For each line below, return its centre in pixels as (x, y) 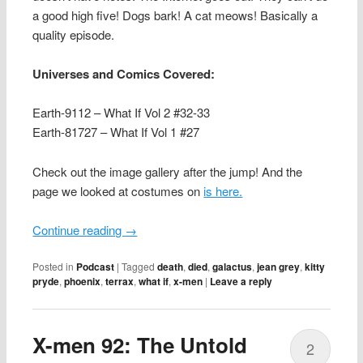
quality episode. (74, 34)
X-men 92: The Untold (140, 345)
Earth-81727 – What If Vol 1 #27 (116, 132)
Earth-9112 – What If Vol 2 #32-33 (122, 113)
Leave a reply (241, 282)
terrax (120, 282)
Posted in (53, 267)
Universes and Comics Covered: (124, 73)
